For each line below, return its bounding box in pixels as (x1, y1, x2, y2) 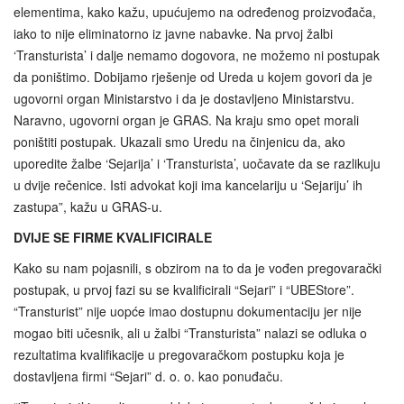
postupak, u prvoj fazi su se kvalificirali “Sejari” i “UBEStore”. (14, 280, 354, 299)
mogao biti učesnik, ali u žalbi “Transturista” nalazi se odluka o (14, 324, 367, 343)
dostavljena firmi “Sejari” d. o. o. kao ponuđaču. (14, 367, 283, 386)
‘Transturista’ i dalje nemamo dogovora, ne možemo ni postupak (14, 46, 380, 65)
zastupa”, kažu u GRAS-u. (14, 197, 162, 216)
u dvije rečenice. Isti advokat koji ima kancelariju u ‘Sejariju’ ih (14, 176, 363, 195)
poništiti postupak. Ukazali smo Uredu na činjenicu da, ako (14, 133, 345, 151)
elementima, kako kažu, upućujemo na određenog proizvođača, (14, 3, 376, 22)
